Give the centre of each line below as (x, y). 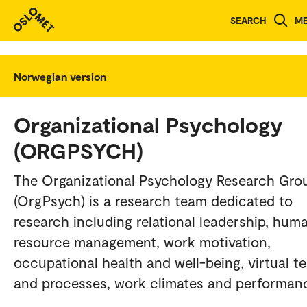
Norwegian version (60, 76)
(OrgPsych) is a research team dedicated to (153, 200)
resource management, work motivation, (142, 241)
